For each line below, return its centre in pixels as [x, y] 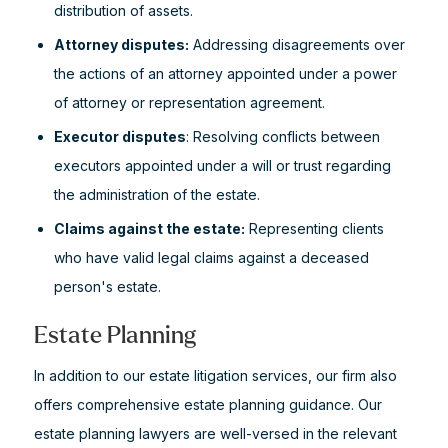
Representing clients [314, 228]
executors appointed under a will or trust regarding [222, 165]
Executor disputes [119, 136]
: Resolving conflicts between [282, 136]
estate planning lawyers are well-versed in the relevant [215, 433]
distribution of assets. [123, 10]
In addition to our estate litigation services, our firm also [215, 375]
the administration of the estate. [156, 194]
